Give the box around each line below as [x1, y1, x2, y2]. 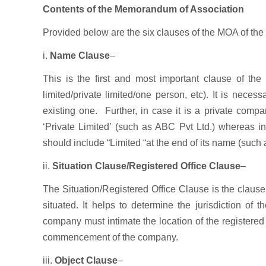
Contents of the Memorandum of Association [43, 4, 244, 14]
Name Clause [47, 50, 110, 61]
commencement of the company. [43, 232, 178, 242]
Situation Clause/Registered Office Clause [52, 161, 240, 171]
